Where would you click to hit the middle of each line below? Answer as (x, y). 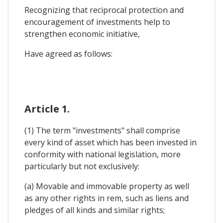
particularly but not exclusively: (82, 167)
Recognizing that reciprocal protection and (104, 10)
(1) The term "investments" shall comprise (102, 131)
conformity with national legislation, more (103, 155)
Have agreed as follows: (68, 54)
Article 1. (47, 109)
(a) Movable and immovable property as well (107, 186)
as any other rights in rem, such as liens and (107, 198)
